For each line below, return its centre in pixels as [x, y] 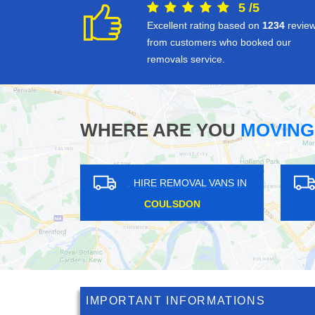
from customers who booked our [219, 43]
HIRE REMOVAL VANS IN [124, 182]
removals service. [186, 59]
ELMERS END [105, 204]
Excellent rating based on [205, 26]
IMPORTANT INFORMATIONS [176, 301]
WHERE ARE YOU [158, 130]
